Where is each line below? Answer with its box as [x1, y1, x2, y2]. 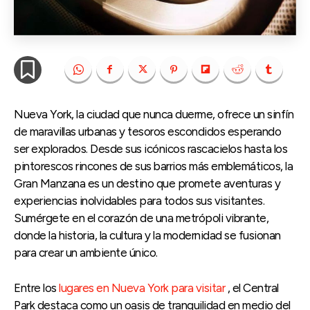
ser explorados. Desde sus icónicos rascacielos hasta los [14, 141, 287, 156]
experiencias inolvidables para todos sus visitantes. [14, 193, 264, 208]
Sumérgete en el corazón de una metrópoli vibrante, [14, 210, 268, 225]
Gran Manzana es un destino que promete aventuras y [14, 176, 280, 190]
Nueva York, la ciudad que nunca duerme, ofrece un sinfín [14, 107, 293, 121]
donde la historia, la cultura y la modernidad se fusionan [14, 228, 281, 242]
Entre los [14, 280, 59, 295]
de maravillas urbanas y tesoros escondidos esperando [14, 124, 281, 138]
